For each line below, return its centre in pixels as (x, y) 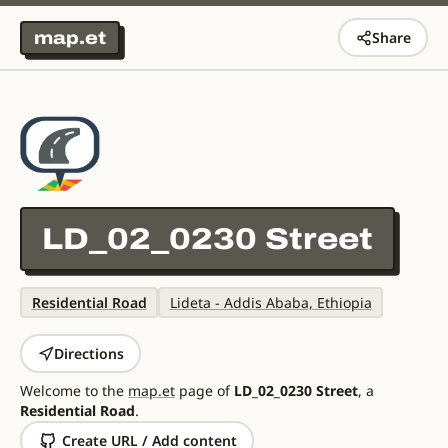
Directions (88, 353)
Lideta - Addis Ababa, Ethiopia (270, 302)
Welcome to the (74, 390)
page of (204, 390)
